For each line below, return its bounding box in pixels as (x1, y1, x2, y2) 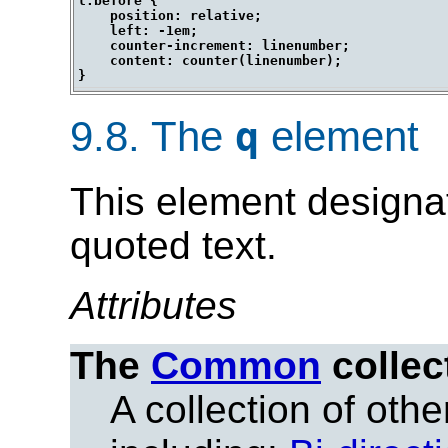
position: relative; (78, 7, 262, 23)
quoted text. (70, 223, 277, 267)
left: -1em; (78, 22, 198, 38)
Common (151, 343, 321, 387)
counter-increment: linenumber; (78, 37, 350, 53)
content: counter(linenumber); (78, 52, 342, 68)
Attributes (70, 283, 237, 327)
